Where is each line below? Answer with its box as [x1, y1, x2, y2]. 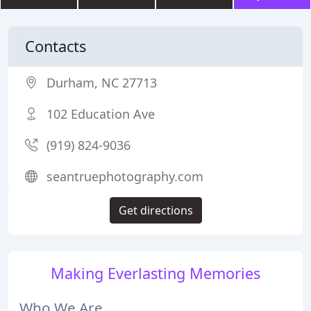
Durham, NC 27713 [47, 74, 157, 91]
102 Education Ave [47, 106, 155, 122]
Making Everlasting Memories [51, 263, 260, 283]
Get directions [118, 203, 193, 218]
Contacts [25, 36, 86, 56]
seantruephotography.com [47, 168, 203, 185]
